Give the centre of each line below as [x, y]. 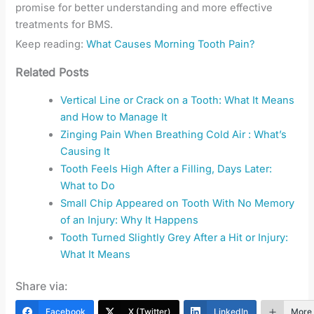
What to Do [88, 185]
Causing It [86, 151]
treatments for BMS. [64, 24]
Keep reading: [51, 44]
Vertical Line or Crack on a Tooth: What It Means [178, 100]
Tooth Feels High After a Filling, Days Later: [166, 169]
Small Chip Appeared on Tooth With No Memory [178, 203]
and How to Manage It [114, 117]
